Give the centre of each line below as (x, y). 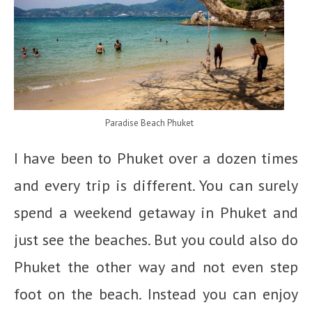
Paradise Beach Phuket (149, 123)
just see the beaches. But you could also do (156, 239)
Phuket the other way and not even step (156, 266)
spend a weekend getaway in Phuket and (156, 212)
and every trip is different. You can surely (156, 185)
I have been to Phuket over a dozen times (156, 158)
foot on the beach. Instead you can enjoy (156, 294)
